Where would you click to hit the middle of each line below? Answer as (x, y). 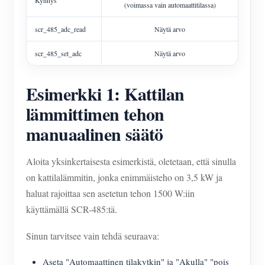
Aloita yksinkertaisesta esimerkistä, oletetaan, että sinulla (131, 161)
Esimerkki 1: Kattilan (105, 93)
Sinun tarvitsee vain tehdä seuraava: (93, 235)
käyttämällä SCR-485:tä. (72, 209)
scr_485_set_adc (58, 53)
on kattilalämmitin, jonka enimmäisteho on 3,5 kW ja (124, 177)
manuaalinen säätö (95, 133)
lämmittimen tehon (95, 113)
